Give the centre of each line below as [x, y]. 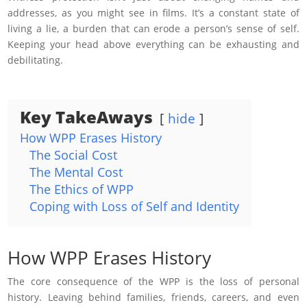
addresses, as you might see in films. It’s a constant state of [153, 12]
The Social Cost [74, 155]
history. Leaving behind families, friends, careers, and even [153, 297]
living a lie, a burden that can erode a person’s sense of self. [153, 28]
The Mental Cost [76, 172]
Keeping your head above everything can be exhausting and [153, 44]
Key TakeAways [87, 116]
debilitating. [37, 60]
